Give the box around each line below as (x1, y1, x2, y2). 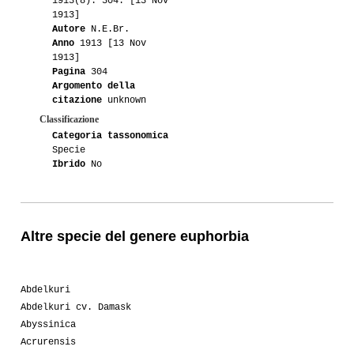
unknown (102, 94, 146, 106)
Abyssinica (21, 318, 76, 330)
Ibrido (52, 158, 85, 170)
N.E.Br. (85, 23, 130, 35)
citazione (52, 94, 102, 106)
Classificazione (40, 113, 99, 125)
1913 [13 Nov (74, 37, 146, 49)
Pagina (52, 66, 85, 77)
